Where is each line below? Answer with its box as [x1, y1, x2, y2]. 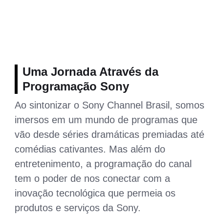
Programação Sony [22, 79, 129, 93]
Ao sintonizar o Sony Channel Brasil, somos [15, 99, 204, 110]
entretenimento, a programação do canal [15, 158, 192, 169]
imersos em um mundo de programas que [15, 114, 197, 125]
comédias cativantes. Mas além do [15, 143, 165, 154]
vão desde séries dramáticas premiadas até [15, 129, 204, 140]
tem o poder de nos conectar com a [15, 173, 170, 184]
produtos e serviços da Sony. [15, 202, 141, 213]
